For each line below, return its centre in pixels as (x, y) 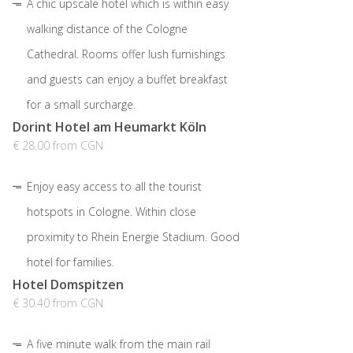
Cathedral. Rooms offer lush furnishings (126, 54)
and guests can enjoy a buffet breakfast (127, 80)
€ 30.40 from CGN (58, 303)
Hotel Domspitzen (68, 285)
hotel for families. (71, 262)
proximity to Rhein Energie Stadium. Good (133, 237)
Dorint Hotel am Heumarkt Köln (110, 127)
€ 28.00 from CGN (58, 146)
